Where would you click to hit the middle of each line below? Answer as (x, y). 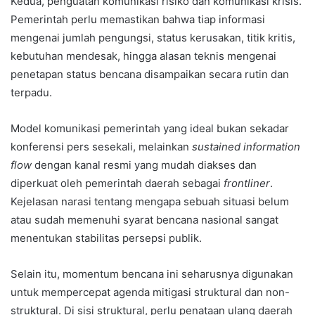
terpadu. (31, 93)
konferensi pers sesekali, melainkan (101, 147)
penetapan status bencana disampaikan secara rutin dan (150, 75)
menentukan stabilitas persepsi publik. (106, 238)
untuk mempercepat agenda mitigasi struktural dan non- (150, 292)
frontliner (247, 184)
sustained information (246, 147)
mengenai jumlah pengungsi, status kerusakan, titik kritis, (153, 38)
